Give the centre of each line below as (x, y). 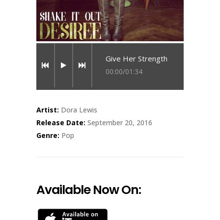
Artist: (49, 110)
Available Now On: (89, 190)
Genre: (49, 135)
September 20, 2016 (120, 123)
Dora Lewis (79, 110)
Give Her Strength (137, 58)
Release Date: (61, 123)
